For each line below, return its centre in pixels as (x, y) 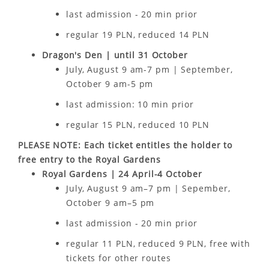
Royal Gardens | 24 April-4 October (122, 174)
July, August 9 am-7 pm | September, (150, 69)
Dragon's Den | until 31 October (115, 55)
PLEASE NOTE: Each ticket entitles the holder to (125, 145)
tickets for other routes (119, 258)
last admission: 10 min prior (130, 104)
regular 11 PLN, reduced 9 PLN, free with (158, 243)
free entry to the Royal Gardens (89, 159)
